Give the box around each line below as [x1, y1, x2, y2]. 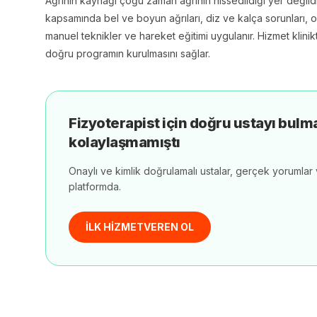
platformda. [69, 180, 121, 192]
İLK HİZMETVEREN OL [86, 221, 194, 233]
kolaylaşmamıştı [69, 134, 180, 151]
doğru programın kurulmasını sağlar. [45, 47, 210, 59]
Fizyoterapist [69, 115, 160, 132]
